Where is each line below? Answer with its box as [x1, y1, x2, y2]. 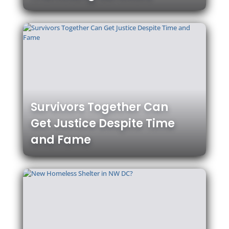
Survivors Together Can [30, 99, 168, 116]
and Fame [30, 132, 91, 148]
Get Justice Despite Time [30, 116, 175, 132]
